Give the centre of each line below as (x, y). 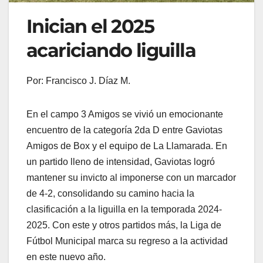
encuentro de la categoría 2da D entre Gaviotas (124, 130)
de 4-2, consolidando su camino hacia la (110, 194)
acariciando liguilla (111, 50)
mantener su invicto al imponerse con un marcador (131, 178)
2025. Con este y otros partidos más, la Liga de (124, 225)
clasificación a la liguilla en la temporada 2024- (124, 210)
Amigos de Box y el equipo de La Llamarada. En (127, 146)
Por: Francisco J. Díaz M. (78, 81)
